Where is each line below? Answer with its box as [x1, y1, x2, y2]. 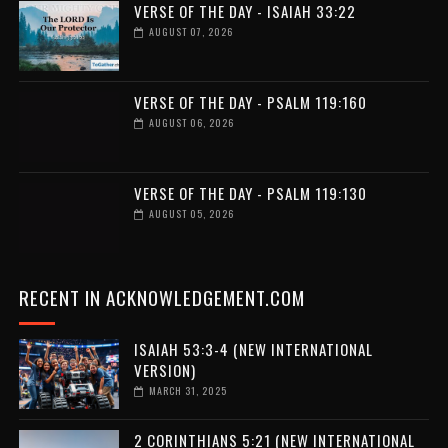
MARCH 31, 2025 [148, 382, 227, 398]
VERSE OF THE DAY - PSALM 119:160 [133, 90, 367, 113]
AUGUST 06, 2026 [148, 114, 234, 130]
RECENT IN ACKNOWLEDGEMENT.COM [18, 282, 305, 311]
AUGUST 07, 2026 [148, 23, 233, 39]
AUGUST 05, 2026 [148, 205, 234, 221]
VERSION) [133, 358, 196, 381]
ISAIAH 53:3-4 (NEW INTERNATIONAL [133, 337, 373, 360]
